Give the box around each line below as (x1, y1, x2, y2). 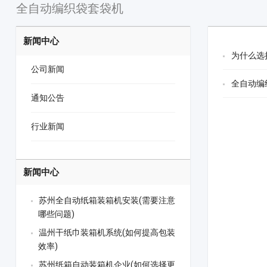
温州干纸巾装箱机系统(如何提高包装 (38, 228, 175, 238)
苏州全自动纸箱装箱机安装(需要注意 (38, 195, 175, 206)
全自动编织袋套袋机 (15, 1, 123, 16)
